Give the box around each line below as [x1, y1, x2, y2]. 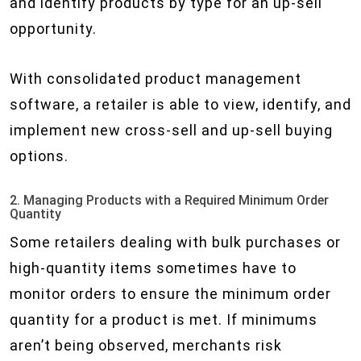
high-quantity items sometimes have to [10, 259, 297, 276]
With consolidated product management [10, 70, 301, 87]
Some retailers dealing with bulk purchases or [10, 234, 341, 251]
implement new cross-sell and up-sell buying [10, 122, 333, 139]
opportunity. [10, 20, 97, 37]
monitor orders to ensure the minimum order [10, 285, 331, 302]
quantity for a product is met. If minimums [10, 311, 317, 328]
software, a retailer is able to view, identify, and [10, 96, 351, 113]
